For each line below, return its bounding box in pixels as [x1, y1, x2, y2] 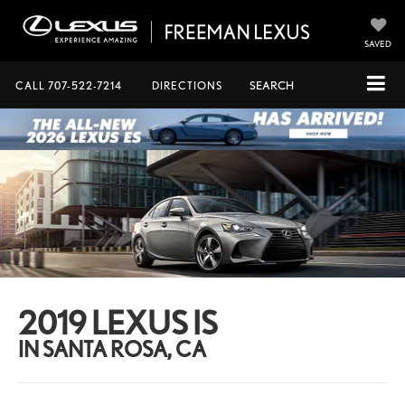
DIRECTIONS [152, 79, 222, 92]
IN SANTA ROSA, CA [18, 335, 207, 363]
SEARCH [250, 79, 294, 92]
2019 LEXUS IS [18, 302, 219, 343]
